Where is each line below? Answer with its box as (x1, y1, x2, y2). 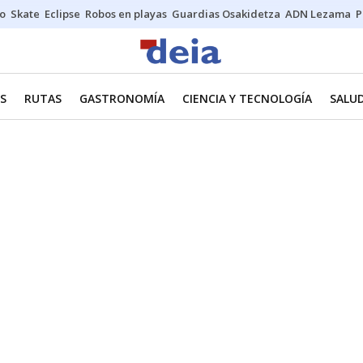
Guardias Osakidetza (172, 6, 280, 21)
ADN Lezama (285, 6, 351, 21)
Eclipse (45, 6, 80, 21)
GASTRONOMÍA (79, 91, 164, 106)
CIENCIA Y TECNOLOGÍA (182, 91, 312, 106)
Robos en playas (85, 6, 167, 21)
